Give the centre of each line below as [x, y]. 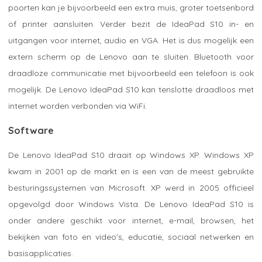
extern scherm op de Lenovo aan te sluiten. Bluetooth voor [131, 56]
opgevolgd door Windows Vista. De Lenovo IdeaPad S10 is [131, 204]
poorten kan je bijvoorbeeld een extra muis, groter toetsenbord [131, 7]
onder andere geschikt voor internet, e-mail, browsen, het [131, 220]
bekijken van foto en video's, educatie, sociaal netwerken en [131, 237]
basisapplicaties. [41, 253]
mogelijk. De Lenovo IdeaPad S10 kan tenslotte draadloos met [131, 89]
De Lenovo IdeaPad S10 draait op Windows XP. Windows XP [131, 155]
